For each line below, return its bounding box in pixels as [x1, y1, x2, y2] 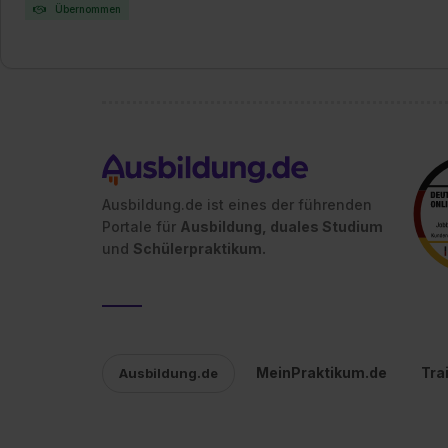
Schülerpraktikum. [133, 240, 266, 257]
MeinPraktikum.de [256, 364, 387, 381]
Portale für [102, 218, 180, 235]
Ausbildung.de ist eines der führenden [102, 196, 372, 213]
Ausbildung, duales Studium [180, 218, 383, 235]
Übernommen [52, 3, 121, 15]
